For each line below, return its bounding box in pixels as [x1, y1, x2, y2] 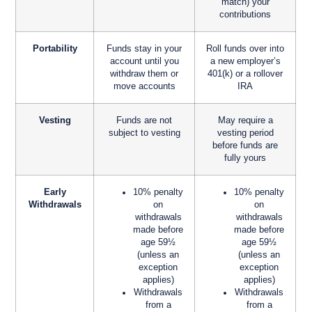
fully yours [224, 153, 267, 164]
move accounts [113, 81, 175, 92]
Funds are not [116, 116, 173, 126]
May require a [217, 116, 273, 126]
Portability [32, 44, 77, 54]
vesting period [217, 128, 274, 139]
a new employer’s [210, 56, 281, 67]
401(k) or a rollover [208, 69, 283, 79]
